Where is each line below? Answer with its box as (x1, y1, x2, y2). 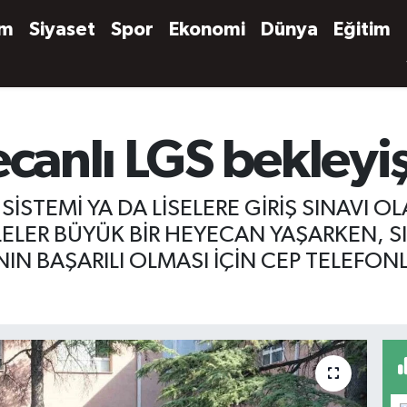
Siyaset (29, 20, 96, 39)
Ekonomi (169, 20, 246, 39)
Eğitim (333, 20, 392, 39)
